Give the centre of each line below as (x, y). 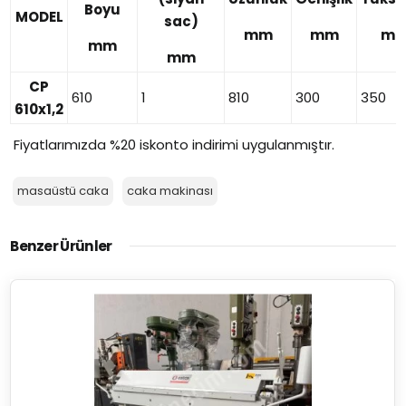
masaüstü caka (63, 191)
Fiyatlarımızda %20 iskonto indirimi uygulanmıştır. (173, 145)
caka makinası (170, 191)
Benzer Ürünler (61, 246)
